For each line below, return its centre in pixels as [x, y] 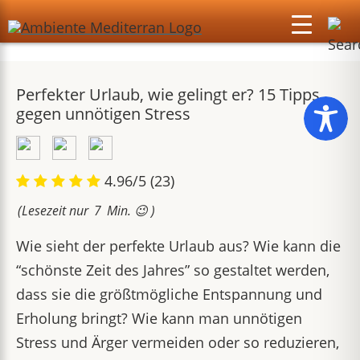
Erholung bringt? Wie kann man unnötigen [159, 318]
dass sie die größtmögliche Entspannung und [169, 294]
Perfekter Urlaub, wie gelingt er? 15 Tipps [168, 94]
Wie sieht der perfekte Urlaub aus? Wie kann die [178, 246]
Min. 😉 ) [131, 211]
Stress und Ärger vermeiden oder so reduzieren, [178, 342]
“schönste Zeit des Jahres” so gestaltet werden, [173, 270]
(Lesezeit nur [53, 211]
